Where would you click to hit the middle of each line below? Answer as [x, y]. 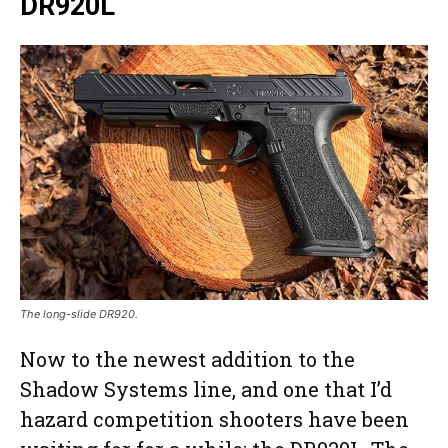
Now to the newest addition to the [187, 359]
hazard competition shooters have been [214, 419]
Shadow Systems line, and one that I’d [206, 389]
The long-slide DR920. [79, 314]
